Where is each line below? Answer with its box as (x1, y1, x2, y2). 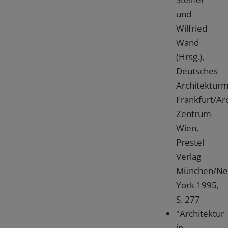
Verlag (176, 150, 201, 162)
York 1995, (176, 179, 219, 191)
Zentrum (176, 107, 211, 120)
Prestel (176, 136, 204, 148)
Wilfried (176, 22, 207, 34)
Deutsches (176, 65, 218, 77)
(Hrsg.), (176, 50, 204, 63)
